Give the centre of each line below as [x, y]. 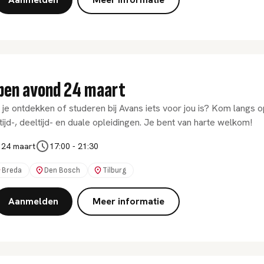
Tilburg [114, 170]
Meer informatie [128, 201]
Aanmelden [33, 201]
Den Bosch [62, 170]
